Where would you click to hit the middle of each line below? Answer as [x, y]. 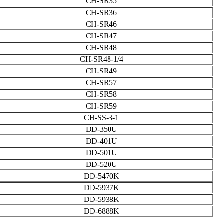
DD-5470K [101, 176]
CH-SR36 [101, 13]
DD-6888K [101, 211]
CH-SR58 [101, 94]
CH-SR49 [101, 71]
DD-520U [101, 164]
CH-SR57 [101, 83]
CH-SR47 [101, 36]
